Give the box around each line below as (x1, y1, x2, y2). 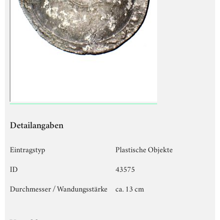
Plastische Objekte (115, 143, 173, 154)
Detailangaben (10, 121, 63, 131)
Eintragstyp (10, 143, 45, 154)
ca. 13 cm (115, 182, 144, 193)
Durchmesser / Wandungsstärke (10, 182, 108, 193)
